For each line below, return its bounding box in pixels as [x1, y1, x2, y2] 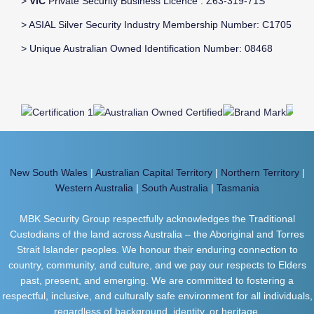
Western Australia [55, 182, 133, 193]
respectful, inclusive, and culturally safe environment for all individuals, [1, 289, 313, 301]
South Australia [141, 182, 208, 193]
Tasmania [216, 182, 259, 193]
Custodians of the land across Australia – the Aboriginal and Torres [10, 228, 304, 240]
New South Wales [9, 166, 88, 178]
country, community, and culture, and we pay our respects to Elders [8, 259, 306, 271]
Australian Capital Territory [95, 166, 212, 178]
